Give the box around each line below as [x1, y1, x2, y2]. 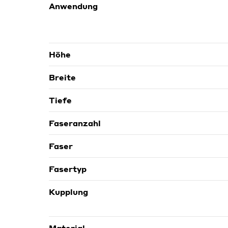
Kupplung [49, 186, 88, 197]
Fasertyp [49, 163, 87, 174]
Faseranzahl [49, 118, 101, 128]
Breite [49, 72, 76, 82]
